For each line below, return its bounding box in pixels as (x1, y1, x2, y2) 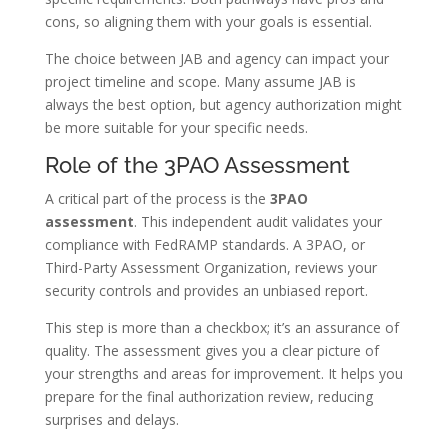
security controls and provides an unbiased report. (44, 281, 368, 301)
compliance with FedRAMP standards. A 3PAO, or (44, 235, 365, 255)
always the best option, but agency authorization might (44, 95, 402, 115)
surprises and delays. (44, 410, 179, 430)
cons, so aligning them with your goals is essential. (44, 12, 372, 32)
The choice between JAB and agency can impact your (44, 49, 389, 69)
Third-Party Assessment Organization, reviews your (44, 258, 377, 278)
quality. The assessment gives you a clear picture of (44, 341, 379, 361)
